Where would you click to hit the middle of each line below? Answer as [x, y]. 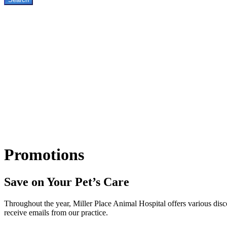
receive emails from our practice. [56, 212]
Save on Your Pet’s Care [67, 182]
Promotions [44, 155]
